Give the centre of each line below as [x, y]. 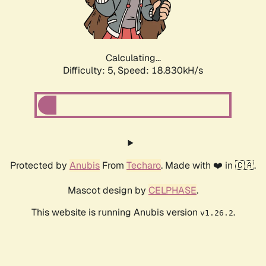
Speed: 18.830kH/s [160, 71]
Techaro [144, 166]
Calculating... [133, 58]
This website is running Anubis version [115, 213]
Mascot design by [108, 191]
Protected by [40, 166]
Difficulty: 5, [90, 71]
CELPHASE [172, 191]
